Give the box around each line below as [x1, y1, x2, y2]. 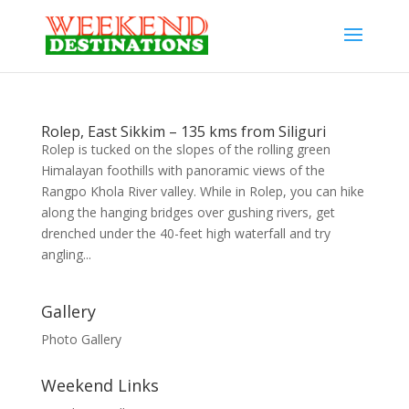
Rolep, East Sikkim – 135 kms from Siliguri [40, 121, 326, 142]
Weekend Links [40, 374, 159, 396]
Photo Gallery [40, 330, 121, 348]
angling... [40, 246, 91, 263]
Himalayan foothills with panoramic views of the [40, 162, 325, 179]
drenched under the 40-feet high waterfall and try [40, 225, 330, 242]
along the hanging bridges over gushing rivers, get [40, 204, 335, 221]
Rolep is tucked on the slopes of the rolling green [40, 141, 330, 158]
